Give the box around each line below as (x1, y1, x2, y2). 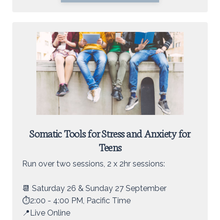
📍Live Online (22, 208, 70, 218)
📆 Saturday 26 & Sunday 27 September (22, 183, 166, 193)
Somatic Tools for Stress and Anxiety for (29, 125, 191, 140)
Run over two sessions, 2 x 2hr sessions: (22, 159, 165, 168)
